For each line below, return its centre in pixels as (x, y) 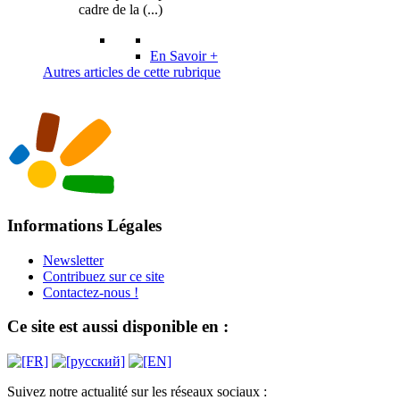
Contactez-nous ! (91, 292)
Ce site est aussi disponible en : (118, 327)
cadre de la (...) (121, 10)
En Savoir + (184, 56)
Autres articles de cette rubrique (132, 72)
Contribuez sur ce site (104, 276)
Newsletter (73, 260)
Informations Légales (84, 225)
